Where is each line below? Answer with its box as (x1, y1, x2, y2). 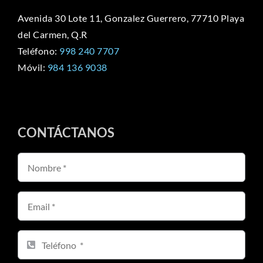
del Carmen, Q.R (18, 29, 87, 41)
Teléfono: (18, 45, 59, 57)
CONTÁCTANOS (17, 124, 114, 141)
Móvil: (18, 62, 48, 73)
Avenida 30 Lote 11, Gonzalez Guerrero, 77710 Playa (18, 12, 244, 24)
